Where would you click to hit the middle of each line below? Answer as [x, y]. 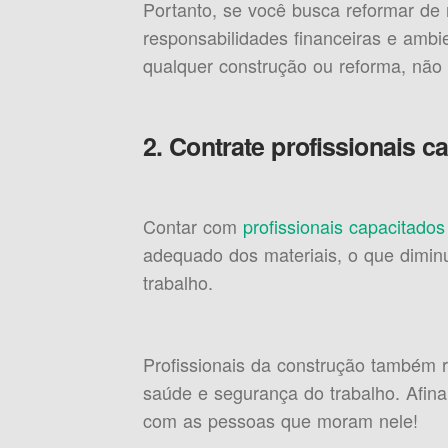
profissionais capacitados [343, 226]
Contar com [192, 226]
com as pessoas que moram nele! [280, 420]
